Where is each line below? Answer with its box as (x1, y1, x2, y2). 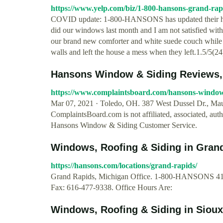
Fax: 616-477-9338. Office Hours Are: (51, 183, 172, 192)
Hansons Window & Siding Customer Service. (51, 121, 197, 129)
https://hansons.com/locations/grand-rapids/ (51, 161, 197, 170)
